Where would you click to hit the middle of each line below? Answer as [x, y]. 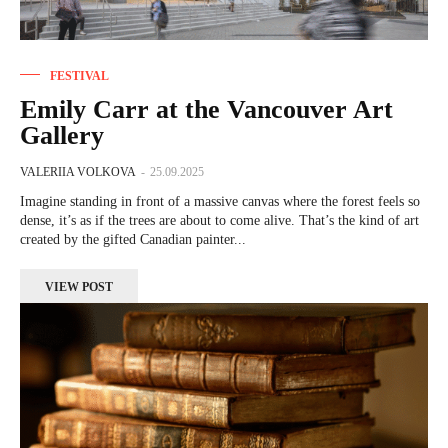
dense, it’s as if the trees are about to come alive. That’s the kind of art [219, 220]
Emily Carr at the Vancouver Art [206, 109]
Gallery [62, 135]
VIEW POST [79, 286]
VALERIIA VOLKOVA [78, 171]
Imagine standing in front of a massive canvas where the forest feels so [220, 201]
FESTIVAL [79, 75]
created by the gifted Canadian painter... [133, 239]
